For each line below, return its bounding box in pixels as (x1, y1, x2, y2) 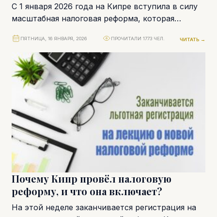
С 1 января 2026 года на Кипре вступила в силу (12, 1, 198, 11)
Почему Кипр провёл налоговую (12, 171, 171, 185)
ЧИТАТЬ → (180, 36, 205, 42)
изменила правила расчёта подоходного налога (12, 25, 201, 35)
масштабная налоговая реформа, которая (12, 13, 174, 23)
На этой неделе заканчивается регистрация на (12, 202, 196, 212)
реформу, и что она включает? (12, 184, 162, 198)
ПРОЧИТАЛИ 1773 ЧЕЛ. (111, 35, 165, 41)
